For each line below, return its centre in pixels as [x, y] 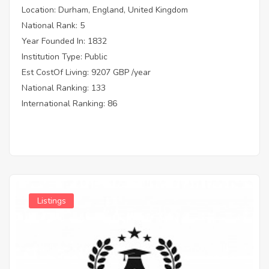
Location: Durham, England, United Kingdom [105, 10]
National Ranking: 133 [64, 88]
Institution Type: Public [65, 56]
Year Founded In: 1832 [64, 41]
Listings [51, 201]
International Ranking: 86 [69, 103]
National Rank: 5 [53, 25]
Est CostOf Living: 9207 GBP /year [86, 72]
